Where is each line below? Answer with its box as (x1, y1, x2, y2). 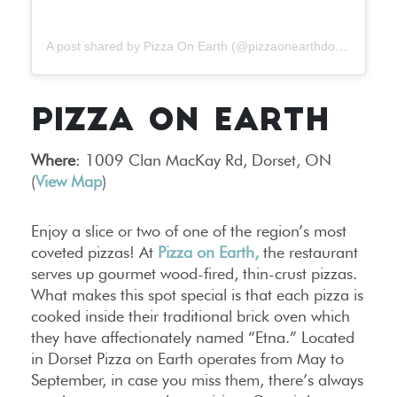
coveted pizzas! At (31, 243, 158, 262)
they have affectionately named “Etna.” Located (31, 328, 354, 347)
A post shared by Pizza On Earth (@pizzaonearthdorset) (335, 39, 347, 54)
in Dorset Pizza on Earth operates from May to (31, 349, 344, 369)
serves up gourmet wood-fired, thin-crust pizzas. (31, 264, 357, 284)
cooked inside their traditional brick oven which (31, 307, 350, 326)
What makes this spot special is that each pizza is (31, 285, 363, 305)
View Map (35, 172, 102, 191)
